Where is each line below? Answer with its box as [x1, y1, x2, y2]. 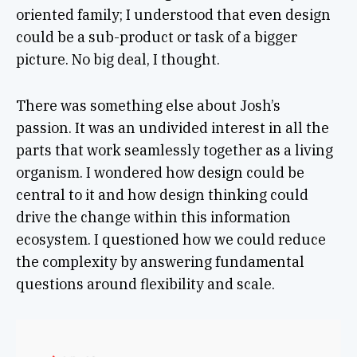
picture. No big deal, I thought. [15, 50, 220, 69]
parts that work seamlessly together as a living [15, 141, 333, 160]
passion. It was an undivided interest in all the [15, 119, 329, 138]
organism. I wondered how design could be [15, 163, 304, 182]
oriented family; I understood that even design [15, 6, 331, 25]
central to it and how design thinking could [15, 186, 308, 205]
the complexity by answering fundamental [15, 253, 304, 272]
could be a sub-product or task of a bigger [15, 28, 297, 47]
